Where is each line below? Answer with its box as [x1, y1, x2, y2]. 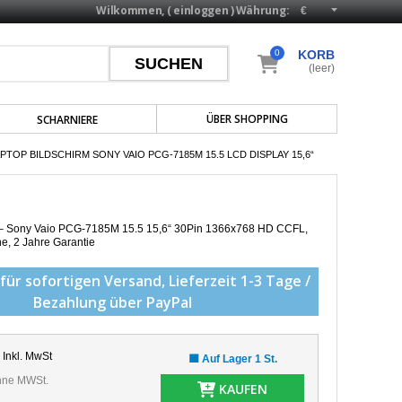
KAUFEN [215, 380, 268, 398]
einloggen [173, 3, 229, 18]
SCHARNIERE [37, 112, 99, 127]
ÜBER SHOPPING [206, 111, 289, 127]
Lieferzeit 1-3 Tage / [169, 271, 310, 291]
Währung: [235, 3, 290, 18]
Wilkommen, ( [96, 3, 174, 18]
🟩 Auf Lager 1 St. [188, 353, 277, 365]
